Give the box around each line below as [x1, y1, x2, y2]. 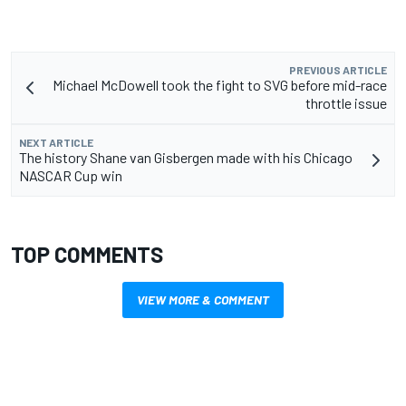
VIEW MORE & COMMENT [137, 292, 269, 308]
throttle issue [305, 94, 387, 112]
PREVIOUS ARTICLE [289, 63, 387, 77]
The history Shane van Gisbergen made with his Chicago [19, 149, 353, 167]
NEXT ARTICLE [19, 136, 93, 150]
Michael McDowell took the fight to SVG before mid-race [53, 76, 387, 94]
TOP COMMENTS [11, 241, 163, 268]
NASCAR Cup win [19, 167, 122, 185]
